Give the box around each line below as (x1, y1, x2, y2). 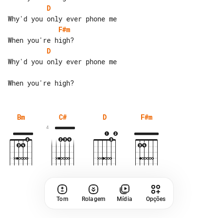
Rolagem (82, 196, 105, 202)
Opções (145, 196, 166, 202)
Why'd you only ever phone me (8, 57, 117, 66)
